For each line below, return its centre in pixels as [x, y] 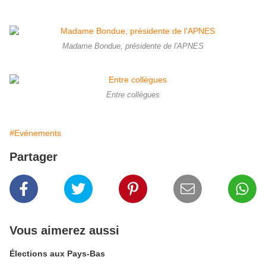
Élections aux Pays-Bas [57, 254]
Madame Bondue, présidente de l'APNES [133, 47]
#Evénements [35, 133]
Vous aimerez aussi [64, 231]
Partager [34, 157]
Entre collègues [133, 95]
